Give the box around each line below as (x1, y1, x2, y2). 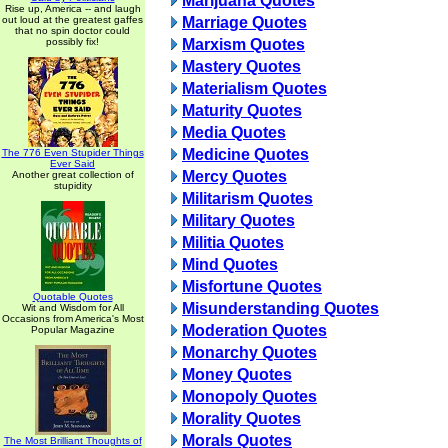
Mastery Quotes (182, 58, 301, 75)
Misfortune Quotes (182, 278, 322, 295)
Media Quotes (182, 124, 286, 141)
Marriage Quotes (182, 14, 307, 31)
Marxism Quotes (182, 36, 305, 53)
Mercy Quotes (182, 168, 287, 185)
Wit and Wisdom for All (21, 302, 124, 313)
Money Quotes (182, 366, 292, 383)
